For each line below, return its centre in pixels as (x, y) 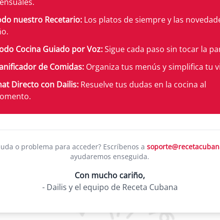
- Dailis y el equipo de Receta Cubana (110, 187)
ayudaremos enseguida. (110, 156)
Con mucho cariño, (110, 175)
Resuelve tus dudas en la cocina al (142, 84)
